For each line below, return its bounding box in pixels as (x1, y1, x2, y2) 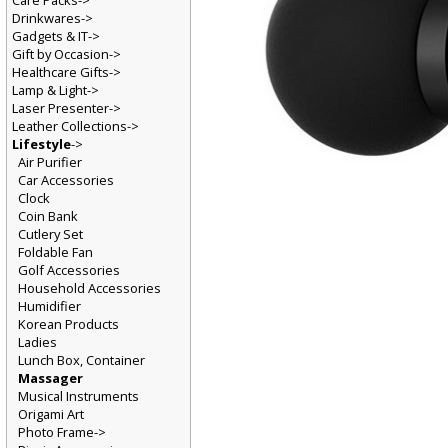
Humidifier (17, 299, 82, 318)
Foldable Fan (17, 245, 94, 264)
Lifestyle (11, 136, 72, 155)
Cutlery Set (17, 227, 84, 246)
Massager (17, 371, 84, 390)
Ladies (17, 335, 58, 354)
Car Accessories (17, 172, 115, 191)
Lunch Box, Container (17, 353, 146, 372)
